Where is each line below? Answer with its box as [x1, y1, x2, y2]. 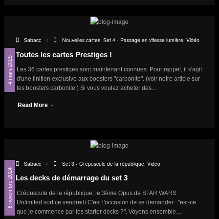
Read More [17, 102, 49, 109]
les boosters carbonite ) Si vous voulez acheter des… [16, 85, 157, 92]
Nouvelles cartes [62, 36, 100, 44]
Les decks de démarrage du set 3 [15, 174, 128, 182]
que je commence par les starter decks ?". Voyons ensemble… [16, 208, 182, 215]
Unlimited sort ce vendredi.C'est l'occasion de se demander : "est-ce [16, 198, 196, 206]
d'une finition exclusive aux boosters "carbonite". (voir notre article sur [16, 75, 200, 83]
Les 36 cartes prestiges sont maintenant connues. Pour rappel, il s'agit [16, 66, 202, 73]
